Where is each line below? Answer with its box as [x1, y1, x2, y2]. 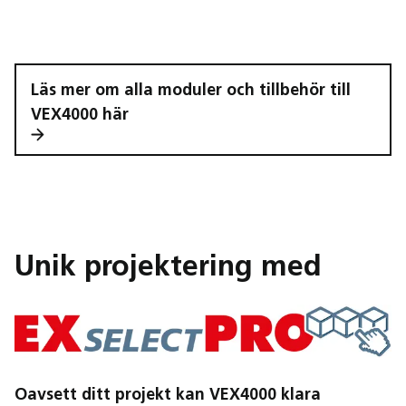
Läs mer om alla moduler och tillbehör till [31, 82, 351, 100]
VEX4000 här [31, 106, 129, 124]
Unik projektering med [14, 254, 322, 284]
